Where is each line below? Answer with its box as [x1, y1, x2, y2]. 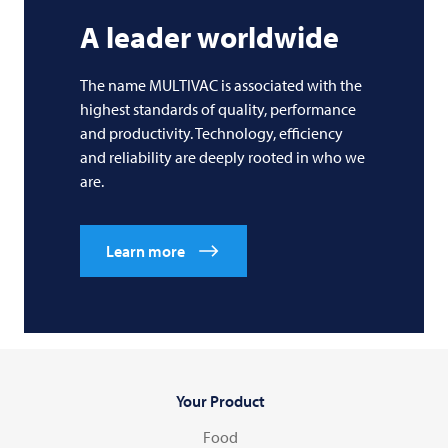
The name [80, 74, 149, 95]
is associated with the [218, 74, 362, 95]
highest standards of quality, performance [80, 98, 356, 119]
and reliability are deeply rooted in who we [80, 146, 365, 167]
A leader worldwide [80, 17, 339, 56]
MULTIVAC [149, 74, 218, 95]
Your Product [175, 390, 265, 411]
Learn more [106, 240, 185, 261]
